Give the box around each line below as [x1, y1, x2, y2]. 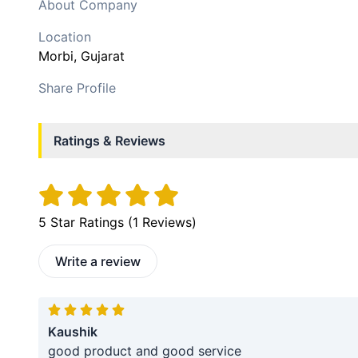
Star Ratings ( [46, 214, 133, 231]
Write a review [55, 253, 141, 270]
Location [38, 29, 91, 45]
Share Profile [38, 80, 116, 96]
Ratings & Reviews [54, 133, 165, 149]
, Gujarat [74, 48, 125, 64]
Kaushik [48, 323, 97, 340]
